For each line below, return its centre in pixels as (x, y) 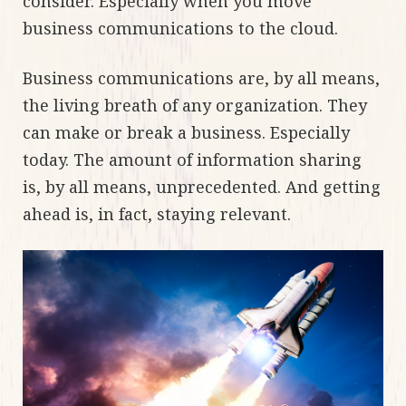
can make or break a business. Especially (186, 132)
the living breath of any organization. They (195, 105)
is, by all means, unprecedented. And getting (202, 187)
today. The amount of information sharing (192, 159)
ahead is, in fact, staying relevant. (157, 214)
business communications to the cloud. (180, 28)
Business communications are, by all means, (201, 78)
